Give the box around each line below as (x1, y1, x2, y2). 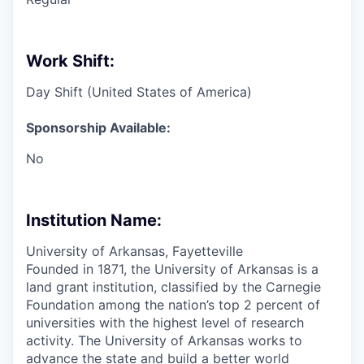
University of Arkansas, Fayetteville (26, 242, 243, 259)
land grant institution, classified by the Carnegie (26, 278, 321, 295)
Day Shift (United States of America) (26, 83, 252, 100)
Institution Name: (26, 210, 162, 230)
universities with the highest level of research (26, 314, 304, 331)
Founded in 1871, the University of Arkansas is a (26, 260, 318, 277)
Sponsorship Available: (26, 119, 171, 136)
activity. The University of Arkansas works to (26, 331, 302, 349)
